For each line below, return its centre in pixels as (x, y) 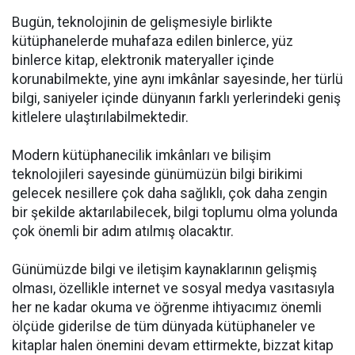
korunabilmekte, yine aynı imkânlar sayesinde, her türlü (177, 79)
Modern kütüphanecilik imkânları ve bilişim (141, 155)
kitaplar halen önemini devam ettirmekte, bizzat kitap (173, 345)
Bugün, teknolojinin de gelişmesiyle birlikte (142, 22)
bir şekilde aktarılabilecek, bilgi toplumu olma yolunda (175, 212)
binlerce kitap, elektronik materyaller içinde (143, 60)
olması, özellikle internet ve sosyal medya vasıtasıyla (173, 288)
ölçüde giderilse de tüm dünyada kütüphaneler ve (164, 326)
